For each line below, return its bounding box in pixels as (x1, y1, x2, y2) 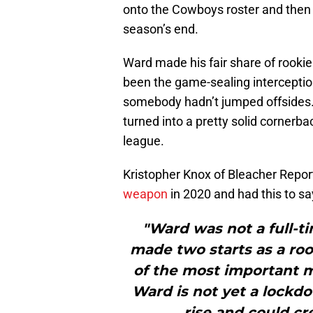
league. (123, 133, 164, 149)
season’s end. (123, 22, 198, 37)
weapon (123, 187, 168, 202)
